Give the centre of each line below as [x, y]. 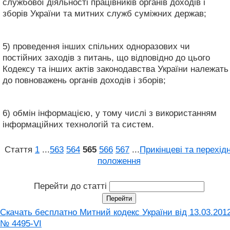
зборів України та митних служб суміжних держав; [104, 13]
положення [119, 161]
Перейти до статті [71, 186]
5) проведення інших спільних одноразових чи [96, 46]
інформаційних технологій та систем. [78, 124]
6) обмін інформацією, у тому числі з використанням [110, 113]
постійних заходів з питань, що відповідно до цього [106, 57]
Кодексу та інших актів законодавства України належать [116, 69]
